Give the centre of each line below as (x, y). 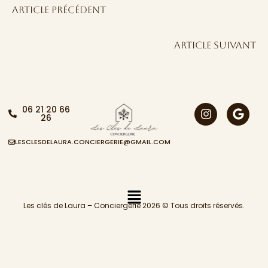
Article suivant (215, 45)
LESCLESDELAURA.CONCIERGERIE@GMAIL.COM (93, 141)
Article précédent (59, 10)
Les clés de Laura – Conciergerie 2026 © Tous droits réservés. (134, 206)
